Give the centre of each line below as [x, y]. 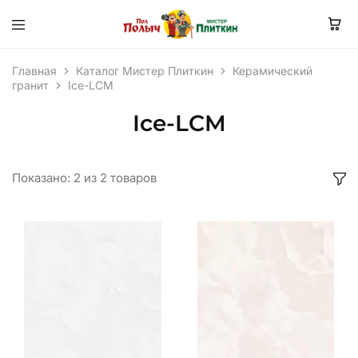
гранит [30, 85]
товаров [133, 178]
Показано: [41, 178]
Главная [34, 71]
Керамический [272, 71]
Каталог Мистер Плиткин [145, 71]
